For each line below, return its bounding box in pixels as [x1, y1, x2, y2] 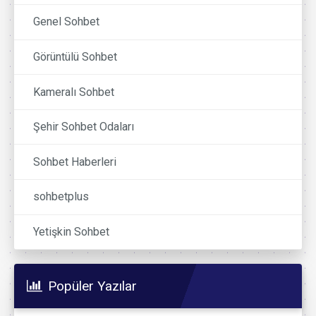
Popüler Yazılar [48, 278, 137, 295]
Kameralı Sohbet [33, 85, 115, 99]
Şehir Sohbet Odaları [33, 120, 135, 134]
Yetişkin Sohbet [33, 224, 110, 238]
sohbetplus [33, 190, 90, 204]
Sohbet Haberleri [33, 154, 117, 169]
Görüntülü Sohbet [33, 50, 118, 64]
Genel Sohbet [33, 15, 100, 29]
